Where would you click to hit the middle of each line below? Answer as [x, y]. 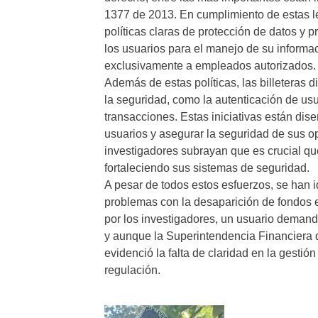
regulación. [132, 270]
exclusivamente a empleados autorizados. [210, 66]
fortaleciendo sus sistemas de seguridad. [207, 168]
